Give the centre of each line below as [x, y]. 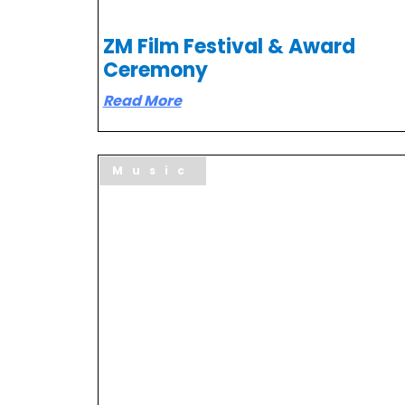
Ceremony [155, 70]
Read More [142, 100]
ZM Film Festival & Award [229, 46]
